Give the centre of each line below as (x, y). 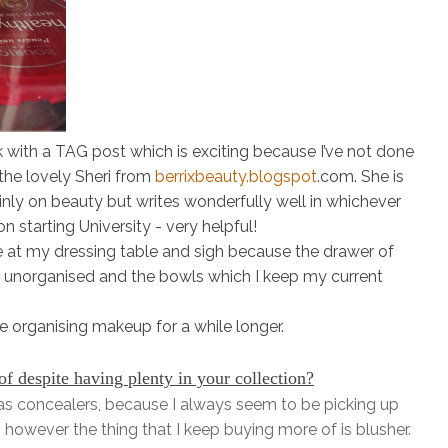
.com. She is (360, 177)
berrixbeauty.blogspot (236, 177)
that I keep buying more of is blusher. (274, 430)
